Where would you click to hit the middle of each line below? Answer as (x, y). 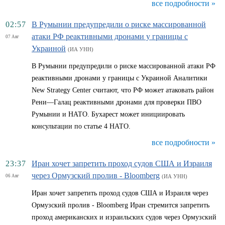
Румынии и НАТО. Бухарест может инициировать (108, 114)
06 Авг (12, 176)
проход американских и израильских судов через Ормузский (124, 217)
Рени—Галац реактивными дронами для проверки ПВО (117, 102)
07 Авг (12, 37)
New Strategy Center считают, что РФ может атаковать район (123, 90)
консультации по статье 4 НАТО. (81, 126)
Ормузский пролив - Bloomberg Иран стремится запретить (121, 205)
